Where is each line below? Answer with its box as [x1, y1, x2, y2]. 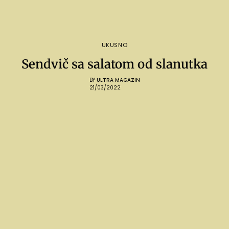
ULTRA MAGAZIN [96, 76, 140, 84]
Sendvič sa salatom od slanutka [21, 56, 208, 73]
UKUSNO [101, 41, 128, 50]
